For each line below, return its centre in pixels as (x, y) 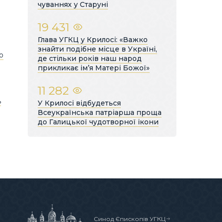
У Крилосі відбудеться (79, 103)
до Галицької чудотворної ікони (98, 122)
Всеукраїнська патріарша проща (100, 112)
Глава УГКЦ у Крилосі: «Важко (93, 39)
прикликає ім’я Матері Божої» (94, 68)
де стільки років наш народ (90, 58)
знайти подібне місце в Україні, (97, 49)
